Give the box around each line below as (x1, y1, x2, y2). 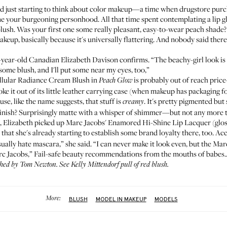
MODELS (154, 195, 178, 203)
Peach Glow (99, 77, 132, 85)
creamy (123, 98, 144, 106)
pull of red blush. (119, 161, 169, 169)
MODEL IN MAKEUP (95, 195, 146, 203)
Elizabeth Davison (61, 54, 118, 64)
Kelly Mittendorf (71, 161, 119, 169)
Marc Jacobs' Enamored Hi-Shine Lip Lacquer (66, 117, 211, 127)
